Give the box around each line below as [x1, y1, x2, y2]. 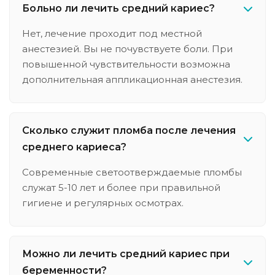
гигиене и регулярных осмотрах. [22, 197, 184, 209]
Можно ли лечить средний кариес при [22, 248, 230, 260]
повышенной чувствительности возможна [22, 58, 230, 70]
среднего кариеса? [22, 141, 126, 153]
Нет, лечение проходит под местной [22, 28, 202, 39]
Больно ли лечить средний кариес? [22, 2, 215, 14]
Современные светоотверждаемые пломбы [22, 166, 242, 178]
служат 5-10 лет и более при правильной [22, 182, 220, 193]
